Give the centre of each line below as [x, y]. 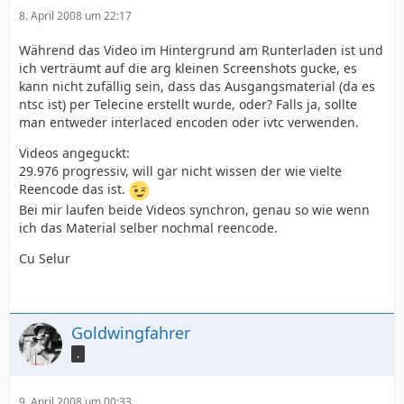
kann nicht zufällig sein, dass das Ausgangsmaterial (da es [197, 86]
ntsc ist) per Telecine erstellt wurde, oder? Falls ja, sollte [188, 104]
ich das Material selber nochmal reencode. [148, 228]
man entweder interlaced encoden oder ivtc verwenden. [189, 122]
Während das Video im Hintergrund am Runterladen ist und [201, 50]
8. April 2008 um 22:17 [75, 16]
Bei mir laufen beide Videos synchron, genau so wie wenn [194, 210]
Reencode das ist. [74, 189]
